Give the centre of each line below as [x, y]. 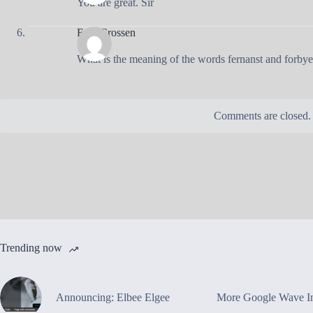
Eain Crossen [106, 32]
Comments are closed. [262, 115]
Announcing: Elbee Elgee [113, 297]
